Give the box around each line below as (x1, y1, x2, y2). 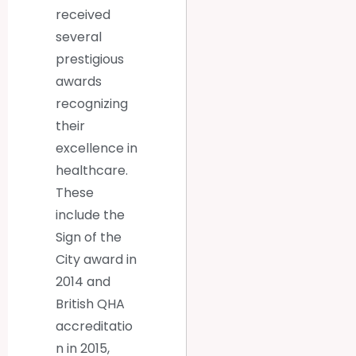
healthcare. (56, 161, 128, 180)
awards (56, 72, 102, 91)
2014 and (56, 273, 110, 292)
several (56, 28, 102, 47)
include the (56, 206, 125, 225)
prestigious (56, 50, 124, 69)
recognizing (56, 95, 128, 114)
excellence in (56, 139, 137, 158)
